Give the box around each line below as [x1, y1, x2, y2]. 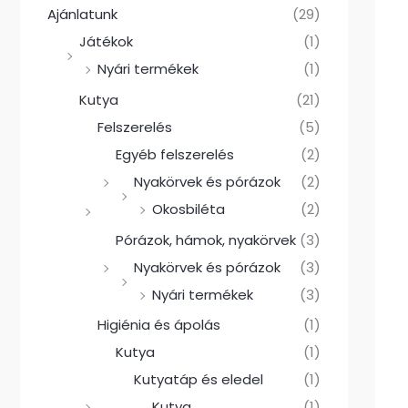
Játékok [79, 32, 133, 52]
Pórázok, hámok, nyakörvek [116, 229, 296, 250]
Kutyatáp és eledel [134, 370, 263, 390]
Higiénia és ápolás [97, 315, 220, 335]
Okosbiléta [152, 199, 225, 219]
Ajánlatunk [47, 5, 117, 25]
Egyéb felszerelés [116, 144, 234, 164]
